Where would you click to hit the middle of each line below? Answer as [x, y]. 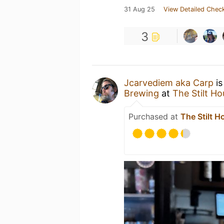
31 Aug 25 [139, 9]
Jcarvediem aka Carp [169, 83]
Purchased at [154, 116]
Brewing [141, 93]
